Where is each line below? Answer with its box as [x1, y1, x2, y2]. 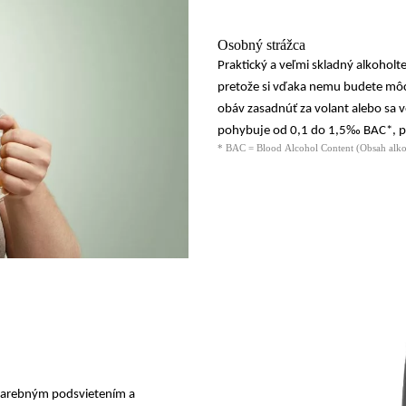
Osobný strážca [217, 36, 305, 53]
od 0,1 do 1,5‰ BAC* [273, 123, 392, 138]
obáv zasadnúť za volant [217, 101, 349, 116]
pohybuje [217, 123, 273, 138]
